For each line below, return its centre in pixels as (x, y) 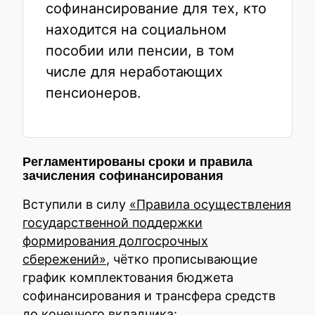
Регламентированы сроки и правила (137, 162)
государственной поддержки (112, 223)
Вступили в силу (76, 204)
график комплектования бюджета (128, 277)
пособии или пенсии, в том (140, 51)
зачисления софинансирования (123, 176)
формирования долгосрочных (115, 241)
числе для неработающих (134, 72)
